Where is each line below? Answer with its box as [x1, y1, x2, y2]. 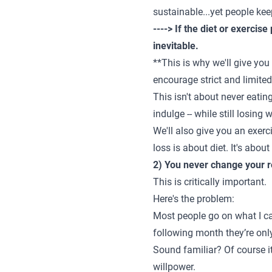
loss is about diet [153, 142, 226, 154]
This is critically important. [153, 176, 267, 188]
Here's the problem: [153, 193, 234, 205]
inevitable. [153, 40, 199, 52]
